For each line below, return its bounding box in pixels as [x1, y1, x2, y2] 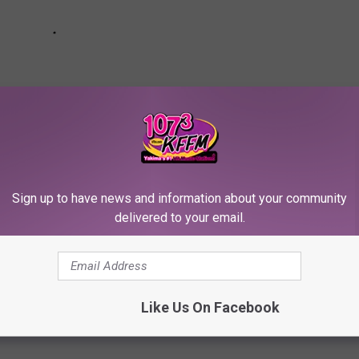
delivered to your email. [114, 209, 245, 225]
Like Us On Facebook [140, 298, 280, 316]
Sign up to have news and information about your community [12, 190, 347, 206]
